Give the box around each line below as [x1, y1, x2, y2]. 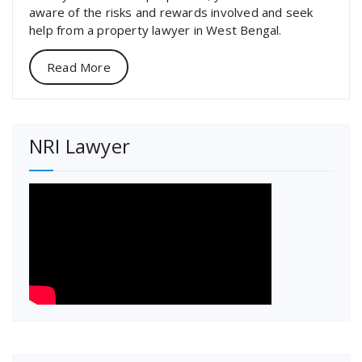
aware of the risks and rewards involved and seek [29, 3, 314, 20]
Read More [47, 58, 111, 75]
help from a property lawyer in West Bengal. [29, 21, 282, 38]
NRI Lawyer [29, 132, 130, 159]
